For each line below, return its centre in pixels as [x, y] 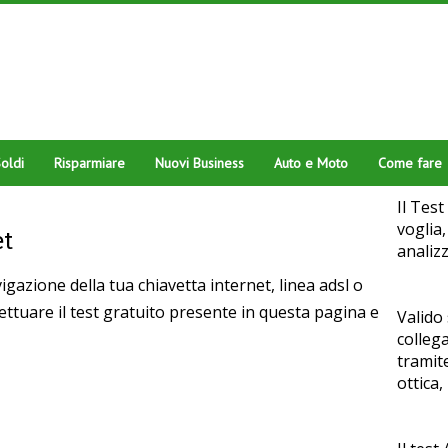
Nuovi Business [199, 163]
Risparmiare [89, 163]
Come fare [410, 163]
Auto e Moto [311, 163]
